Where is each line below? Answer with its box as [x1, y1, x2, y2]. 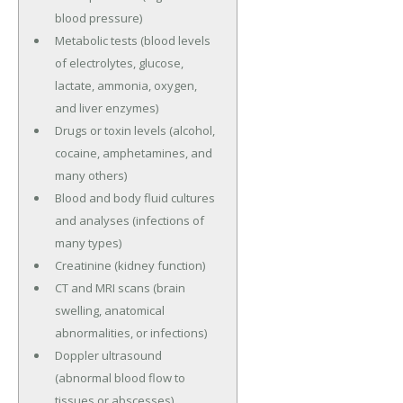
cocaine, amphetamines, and [54, 144, 212, 161]
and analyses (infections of [54, 211, 204, 228]
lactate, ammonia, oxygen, [54, 76, 197, 94]
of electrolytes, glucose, [54, 54, 184, 71]
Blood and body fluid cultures [54, 189, 215, 206]
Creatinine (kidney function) [54, 256, 205, 273]
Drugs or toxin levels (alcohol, [54, 121, 215, 139]
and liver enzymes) [54, 99, 158, 116]
